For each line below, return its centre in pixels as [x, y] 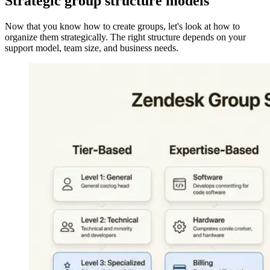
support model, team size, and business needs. [92, 48]
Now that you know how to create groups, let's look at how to [122, 26]
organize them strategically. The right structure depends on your [125, 37]
